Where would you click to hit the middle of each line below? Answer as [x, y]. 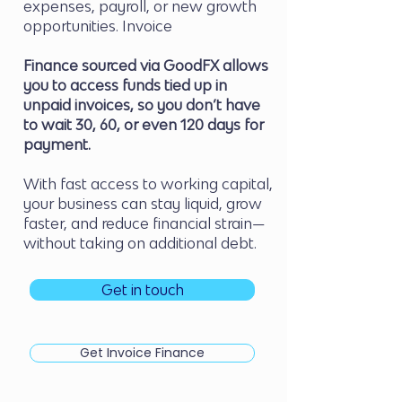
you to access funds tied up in [125, 85]
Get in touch [142, 289]
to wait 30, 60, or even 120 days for [144, 125]
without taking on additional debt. [140, 243]
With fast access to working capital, [148, 184]
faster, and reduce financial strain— [144, 223]
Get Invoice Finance [142, 353]
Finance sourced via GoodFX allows [146, 66]
